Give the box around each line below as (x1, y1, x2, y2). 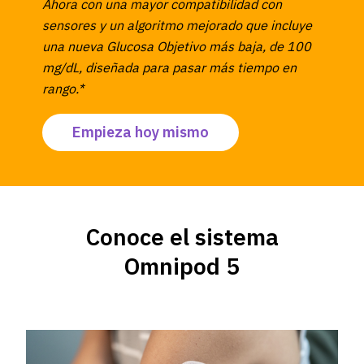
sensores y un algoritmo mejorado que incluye (42, 16, 312, 33)
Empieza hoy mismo (72, 122, 209, 141)
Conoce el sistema (85, 221, 279, 252)
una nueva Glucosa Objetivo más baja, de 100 (42, 37, 311, 54)
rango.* (42, 80, 84, 97)
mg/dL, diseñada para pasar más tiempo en (42, 58, 297, 76)
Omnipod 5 (124, 250, 240, 281)
